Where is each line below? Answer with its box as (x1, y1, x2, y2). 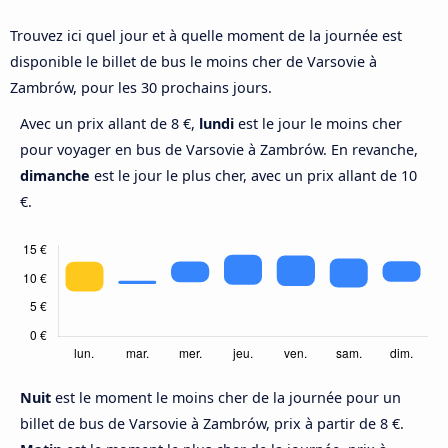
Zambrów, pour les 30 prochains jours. (10, 78, 272, 98)
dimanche (20, 166, 90, 186)
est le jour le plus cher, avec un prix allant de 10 (90, 166, 417, 186)
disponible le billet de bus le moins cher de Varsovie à (10, 52, 377, 72)
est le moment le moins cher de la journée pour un (55, 388, 401, 408)
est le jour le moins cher (234, 114, 402, 134)
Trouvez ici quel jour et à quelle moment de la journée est (10, 26, 402, 46)
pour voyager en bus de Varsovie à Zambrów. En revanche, (20, 140, 418, 160)
